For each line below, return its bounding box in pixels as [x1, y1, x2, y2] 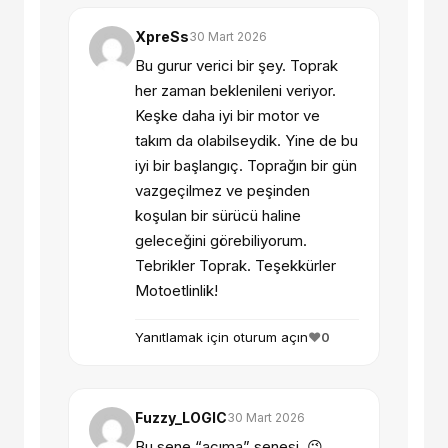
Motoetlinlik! [135, 281, 218, 301]
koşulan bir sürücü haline [135, 206, 301, 226]
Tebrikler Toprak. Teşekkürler [135, 256, 336, 276]
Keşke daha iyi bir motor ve [135, 106, 320, 126]
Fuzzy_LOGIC [135, 409, 227, 427]
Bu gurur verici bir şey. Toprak [135, 56, 338, 76]
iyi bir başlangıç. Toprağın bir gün [135, 156, 357, 176]
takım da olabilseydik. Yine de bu [135, 131, 358, 151]
